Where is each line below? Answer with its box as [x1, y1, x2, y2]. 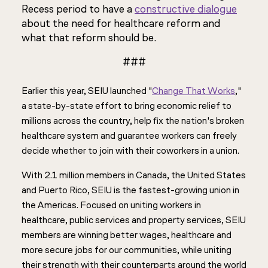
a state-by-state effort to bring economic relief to [22, 100, 232, 111]
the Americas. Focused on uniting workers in [22, 199, 201, 211]
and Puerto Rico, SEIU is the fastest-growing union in [22, 184, 239, 196]
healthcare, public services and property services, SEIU [22, 214, 246, 226]
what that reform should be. [22, 31, 156, 44]
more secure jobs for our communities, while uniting [22, 244, 232, 255]
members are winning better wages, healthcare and [22, 229, 232, 240]
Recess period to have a [22, 2, 135, 16]
